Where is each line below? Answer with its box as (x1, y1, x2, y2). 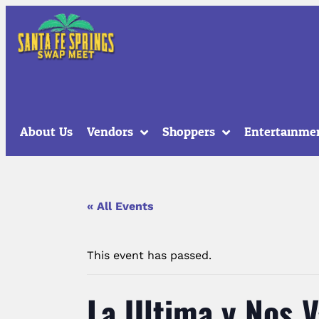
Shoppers (162, 120, 215, 144)
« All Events (87, 199, 154, 213)
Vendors (87, 120, 133, 144)
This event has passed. (87, 248, 211, 262)
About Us (20, 120, 73, 144)
